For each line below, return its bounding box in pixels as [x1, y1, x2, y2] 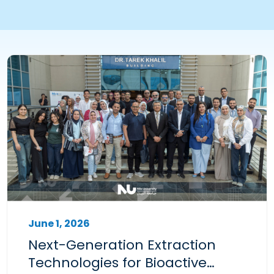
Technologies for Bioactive [28, 253, 207, 272]
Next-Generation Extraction [28, 235, 216, 254]
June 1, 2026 [28, 216, 90, 231]
